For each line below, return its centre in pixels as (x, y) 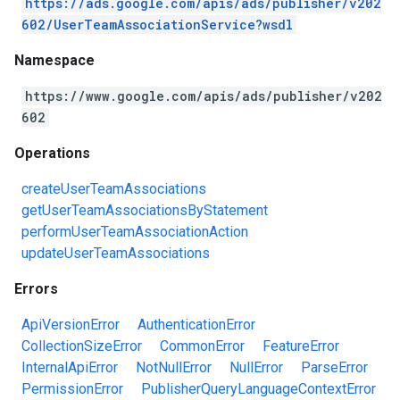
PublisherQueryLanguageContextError (258, 389)
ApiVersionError (71, 325)
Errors (36, 289)
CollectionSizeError (82, 346)
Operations (52, 153)
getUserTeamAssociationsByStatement (145, 210)
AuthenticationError (196, 325)
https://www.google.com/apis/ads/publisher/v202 (204, 96)
